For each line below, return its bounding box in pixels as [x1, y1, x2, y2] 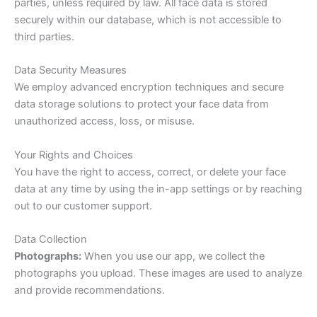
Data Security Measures [14, 64, 127, 77]
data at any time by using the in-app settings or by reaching [14, 182, 302, 195]
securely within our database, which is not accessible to [14, 13, 282, 26]
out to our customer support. [14, 199, 152, 212]
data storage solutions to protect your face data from [14, 98, 269, 111]
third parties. [14, 30, 74, 43]
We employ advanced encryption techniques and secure [14, 81, 284, 94]
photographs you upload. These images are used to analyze [14, 266, 302, 279]
